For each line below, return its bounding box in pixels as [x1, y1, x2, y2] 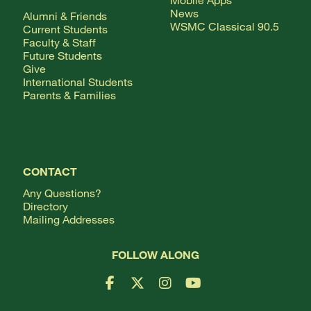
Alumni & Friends [22, 8, 107, 22]
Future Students [22, 48, 102, 62]
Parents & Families [22, 87, 116, 101]
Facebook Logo [108, 282, 189, 298]
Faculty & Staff [22, 35, 96, 49]
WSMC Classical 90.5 [170, 19, 280, 33]
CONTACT [22, 165, 77, 178]
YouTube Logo [192, 282, 270, 298]
